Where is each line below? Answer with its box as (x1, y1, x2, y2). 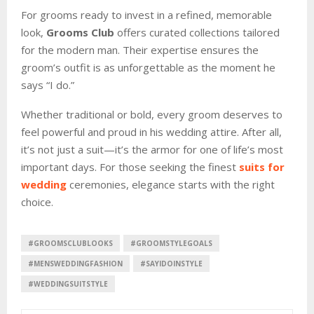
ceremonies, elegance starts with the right (67, 177, 275, 191)
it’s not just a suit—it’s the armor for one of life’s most (21, 142, 283, 156)
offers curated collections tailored (114, 25, 280, 39)
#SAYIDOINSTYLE (140, 258, 203, 268)
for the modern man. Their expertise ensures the (21, 42, 259, 57)
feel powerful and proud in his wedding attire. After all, (21, 124, 282, 139)
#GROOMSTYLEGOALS (130, 238, 212, 248)
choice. (21, 194, 53, 209)
